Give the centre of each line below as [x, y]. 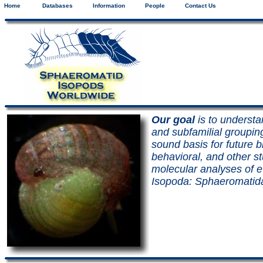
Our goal [173, 120]
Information [117, 6]
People [163, 6]
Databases [65, 6]
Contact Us [208, 6]
